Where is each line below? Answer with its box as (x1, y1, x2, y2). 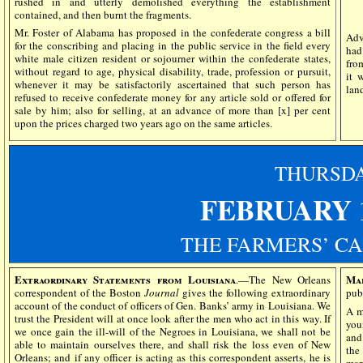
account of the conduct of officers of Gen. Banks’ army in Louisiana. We (15, 298, 331, 313)
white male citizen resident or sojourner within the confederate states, (15, 51, 331, 66)
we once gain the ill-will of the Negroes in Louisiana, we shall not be (15, 324, 331, 339)
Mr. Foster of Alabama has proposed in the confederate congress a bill (15, 25, 331, 41)
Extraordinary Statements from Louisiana (15, 271, 237, 287)
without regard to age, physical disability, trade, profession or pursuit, (15, 64, 331, 79)
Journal (144, 285, 179, 300)
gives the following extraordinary (179, 285, 331, 300)
